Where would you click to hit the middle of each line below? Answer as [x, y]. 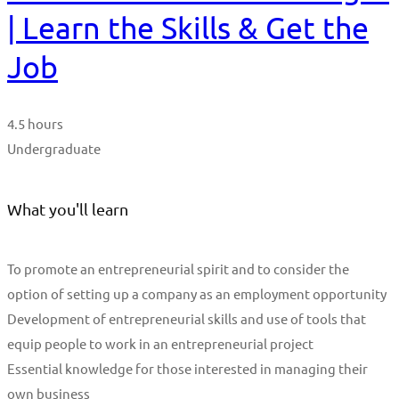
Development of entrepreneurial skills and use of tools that [187, 319]
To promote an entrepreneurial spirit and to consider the [178, 269]
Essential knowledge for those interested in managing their [187, 369]
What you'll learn [68, 209]
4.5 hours [35, 124]
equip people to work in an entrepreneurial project [160, 344]
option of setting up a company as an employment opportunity [197, 294]
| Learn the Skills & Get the [188, 27]
